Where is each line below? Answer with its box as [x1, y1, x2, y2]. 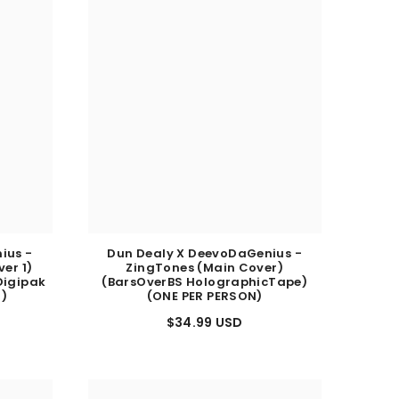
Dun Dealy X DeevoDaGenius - [107, 252, 303, 270]
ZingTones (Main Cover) [126, 266, 284, 284]
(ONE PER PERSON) [146, 295, 263, 313]
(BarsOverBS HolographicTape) [102, 281, 308, 298]
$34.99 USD [166, 321, 243, 339]
